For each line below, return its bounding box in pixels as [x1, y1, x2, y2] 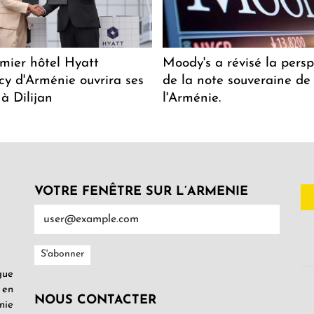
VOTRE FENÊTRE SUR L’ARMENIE [34, 184, 248, 198]
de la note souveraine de [162, 74, 310, 88]
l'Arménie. [162, 91, 221, 105]
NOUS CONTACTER [34, 293, 156, 307]
